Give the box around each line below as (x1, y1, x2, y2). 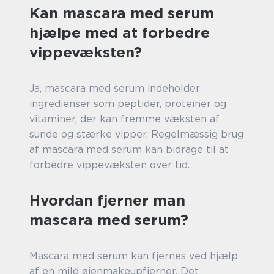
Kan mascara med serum (29, 4, 214, 22)
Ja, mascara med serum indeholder (29, 82, 200, 94)
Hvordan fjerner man (29, 191, 185, 209)
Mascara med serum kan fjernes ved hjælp (29, 250, 238, 262)
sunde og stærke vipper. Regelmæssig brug (29, 128, 243, 140)
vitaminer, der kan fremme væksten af (29, 113, 220, 125)
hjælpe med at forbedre (29, 23, 210, 42)
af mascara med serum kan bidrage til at (29, 143, 229, 155)
